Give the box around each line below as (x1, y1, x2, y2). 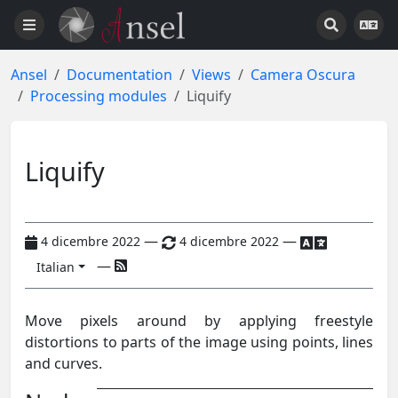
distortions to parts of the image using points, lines (25, 331, 373, 352)
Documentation (67, 65, 172, 84)
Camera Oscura (251, 65, 355, 84)
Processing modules (30, 86, 167, 106)
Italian (36, 258, 75, 275)
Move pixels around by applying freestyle (25, 310, 373, 330)
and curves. (25, 353, 102, 373)
